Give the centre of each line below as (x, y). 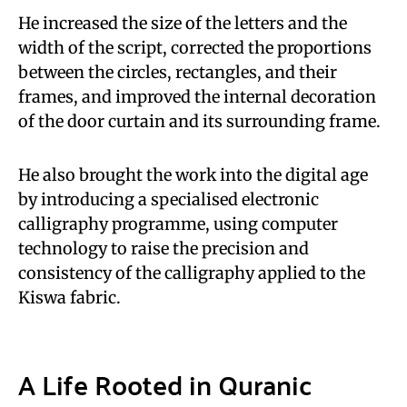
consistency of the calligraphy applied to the (192, 273)
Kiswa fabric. (69, 298)
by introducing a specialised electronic (169, 199)
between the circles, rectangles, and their (178, 72)
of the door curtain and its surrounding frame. (199, 121)
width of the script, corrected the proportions (195, 48)
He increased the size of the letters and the (183, 23)
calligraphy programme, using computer (178, 224)
